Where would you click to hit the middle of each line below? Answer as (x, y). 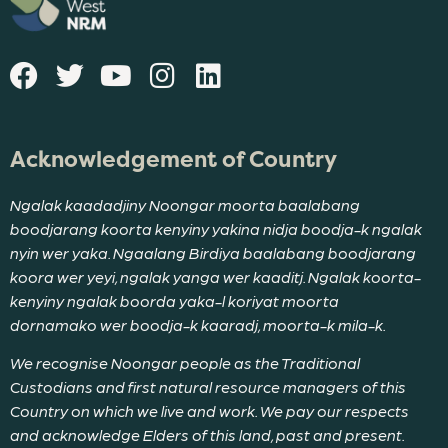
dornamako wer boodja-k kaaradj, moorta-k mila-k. (198, 324)
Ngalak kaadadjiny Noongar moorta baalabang (185, 204)
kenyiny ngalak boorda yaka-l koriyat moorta (174, 300)
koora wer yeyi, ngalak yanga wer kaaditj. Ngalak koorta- (215, 276)
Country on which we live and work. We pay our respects (209, 410)
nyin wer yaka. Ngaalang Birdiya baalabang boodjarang (213, 252)
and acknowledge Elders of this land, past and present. (207, 434)
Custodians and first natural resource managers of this (208, 386)
